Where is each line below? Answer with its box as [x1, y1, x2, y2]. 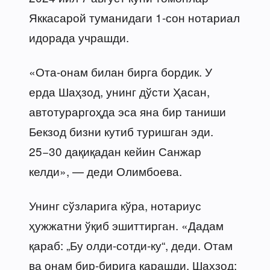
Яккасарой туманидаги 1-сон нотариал [29, 8, 240, 25]
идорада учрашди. [29, 28, 129, 45]
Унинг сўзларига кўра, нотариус [29, 196, 201, 213]
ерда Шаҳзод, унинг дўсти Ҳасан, [29, 83, 210, 99]
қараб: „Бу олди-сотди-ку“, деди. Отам [29, 236, 233, 253]
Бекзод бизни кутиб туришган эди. [29, 122, 213, 139]
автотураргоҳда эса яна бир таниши [29, 102, 226, 119]
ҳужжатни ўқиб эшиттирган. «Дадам [29, 216, 224, 233]
